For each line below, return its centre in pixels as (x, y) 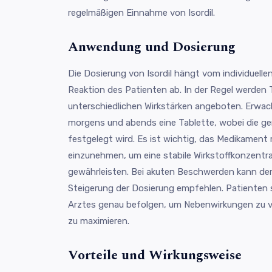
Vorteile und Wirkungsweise (155, 255)
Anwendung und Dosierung (152, 47)
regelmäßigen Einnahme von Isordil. (141, 12)
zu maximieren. (99, 221)
